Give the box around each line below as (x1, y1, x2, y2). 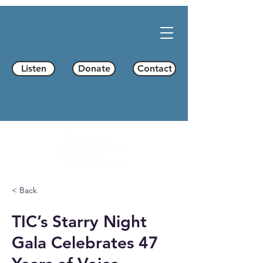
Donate (77, 63, 110, 74)
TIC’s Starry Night (12, 211, 147, 231)
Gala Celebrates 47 (12, 232, 159, 252)
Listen (21, 63, 46, 74)
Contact (137, 63, 172, 74)
